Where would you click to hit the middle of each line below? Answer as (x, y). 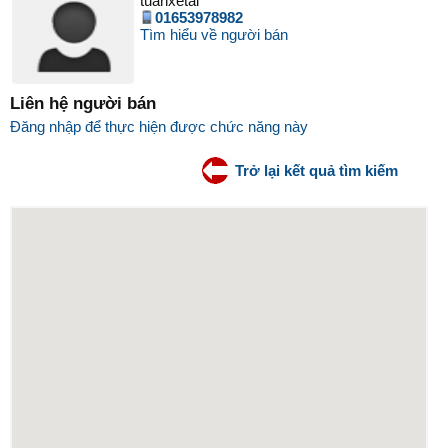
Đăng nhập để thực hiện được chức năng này (159, 127)
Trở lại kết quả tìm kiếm (316, 171)
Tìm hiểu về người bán (214, 35)
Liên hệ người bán (83, 103)
